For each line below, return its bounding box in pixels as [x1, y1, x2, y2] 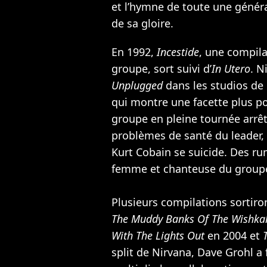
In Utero [212, 61, 250, 76]
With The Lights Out [111, 228, 204, 243]
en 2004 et [204, 228, 263, 243]
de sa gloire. [111, 15, 173, 30]
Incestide [157, 44, 199, 59]
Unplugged [111, 77, 163, 92]
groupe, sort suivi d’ [111, 61, 212, 76]
